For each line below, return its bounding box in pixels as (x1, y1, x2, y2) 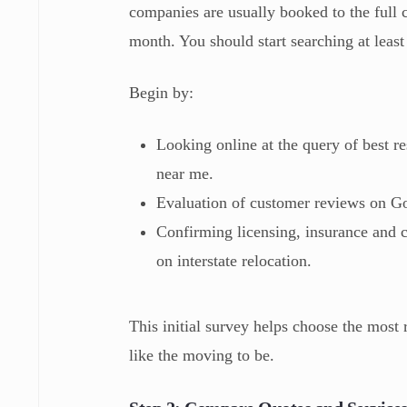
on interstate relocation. (156, 251, 317, 270)
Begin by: (129, 83, 203, 102)
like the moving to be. (129, 345, 275, 364)
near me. (156, 164, 223, 183)
